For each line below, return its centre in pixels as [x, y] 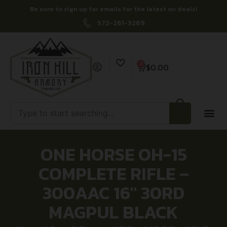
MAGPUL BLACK [113, 212]
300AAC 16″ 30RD [113, 193]
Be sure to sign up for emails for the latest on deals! [113, 9]
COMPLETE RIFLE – [113, 173]
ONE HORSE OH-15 [113, 154]
